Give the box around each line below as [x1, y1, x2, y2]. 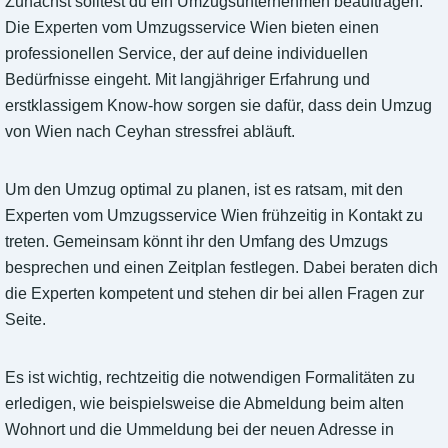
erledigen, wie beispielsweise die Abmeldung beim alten [5, 395, 404, 413]
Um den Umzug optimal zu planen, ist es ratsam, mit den [5, 181, 403, 199]
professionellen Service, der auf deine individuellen [5, 45, 368, 63]
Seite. [5, 311, 46, 329]
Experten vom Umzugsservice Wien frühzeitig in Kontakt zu [5, 207, 423, 225]
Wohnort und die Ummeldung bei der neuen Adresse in [5, 421, 394, 439]
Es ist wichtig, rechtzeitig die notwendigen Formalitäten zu [5, 369, 415, 387]
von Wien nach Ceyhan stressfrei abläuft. [5, 123, 295, 141]
